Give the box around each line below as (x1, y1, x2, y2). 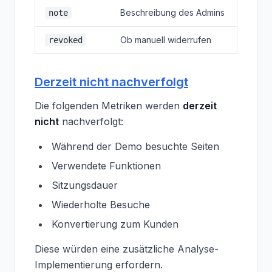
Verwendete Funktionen (52, 160, 161, 172)
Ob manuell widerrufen (120, 35, 211, 45)
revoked (49, 35, 83, 45)
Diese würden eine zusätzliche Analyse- (35, 243, 219, 255)
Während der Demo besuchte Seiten (52, 140, 219, 152)
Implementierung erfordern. (35, 259, 163, 271)
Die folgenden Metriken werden (35, 100, 183, 112)
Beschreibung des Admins (120, 7, 225, 18)
